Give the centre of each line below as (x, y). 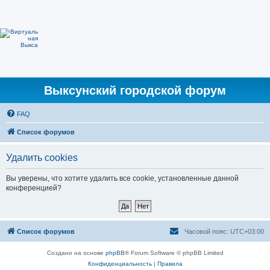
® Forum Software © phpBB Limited (174, 253)
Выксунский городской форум (135, 90)
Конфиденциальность (120, 264)
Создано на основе (76, 253)
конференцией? (34, 188)
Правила (170, 264)
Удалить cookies (42, 158)
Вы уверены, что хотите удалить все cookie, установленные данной (122, 178)
